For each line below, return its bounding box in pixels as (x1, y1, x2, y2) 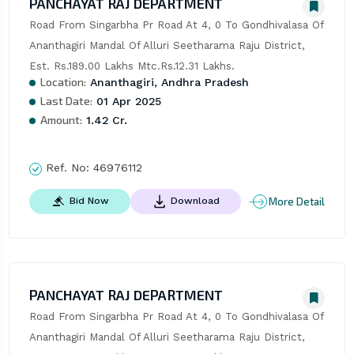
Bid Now (69, 195, 109, 207)
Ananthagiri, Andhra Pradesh (85, 76, 249, 89)
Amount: (40, 113, 82, 127)
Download (170, 195, 220, 207)
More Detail (269, 194, 326, 208)
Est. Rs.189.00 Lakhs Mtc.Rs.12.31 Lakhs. (28, 60, 235, 73)
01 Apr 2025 (92, 95, 161, 108)
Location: (40, 75, 86, 89)
